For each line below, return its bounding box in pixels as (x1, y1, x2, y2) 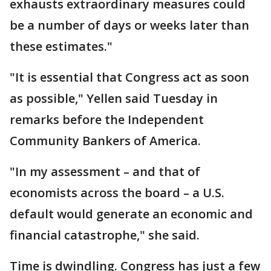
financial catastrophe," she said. (10, 226, 200, 243)
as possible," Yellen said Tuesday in (10, 90, 218, 106)
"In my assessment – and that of (10, 163, 200, 180)
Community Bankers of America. (10, 132, 201, 149)
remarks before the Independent (10, 111, 204, 128)
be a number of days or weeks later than (10, 16, 249, 33)
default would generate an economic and (10, 205, 253, 222)
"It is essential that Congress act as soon (10, 68, 249, 85)
